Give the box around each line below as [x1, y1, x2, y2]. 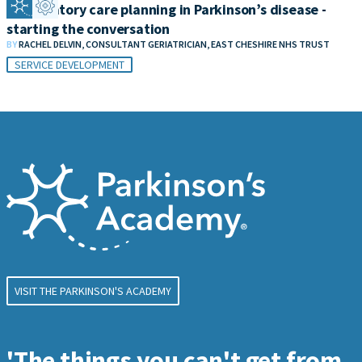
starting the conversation [6, 19, 170, 38]
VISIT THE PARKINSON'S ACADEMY [15, 284, 171, 299]
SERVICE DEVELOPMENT [15, 57, 124, 72]
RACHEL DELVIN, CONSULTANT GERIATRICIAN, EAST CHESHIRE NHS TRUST [19, 38, 330, 50]
